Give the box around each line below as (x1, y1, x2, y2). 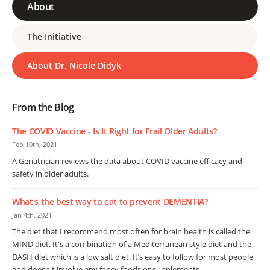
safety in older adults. (12, 168, 89, 180)
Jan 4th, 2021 (12, 210, 52, 220)
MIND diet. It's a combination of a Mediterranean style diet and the (12, 239, 251, 250)
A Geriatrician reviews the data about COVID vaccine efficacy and (12, 155, 242, 167)
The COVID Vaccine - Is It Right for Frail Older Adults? (12, 125, 217, 137)
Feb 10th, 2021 (12, 140, 57, 149)
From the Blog (12, 101, 74, 115)
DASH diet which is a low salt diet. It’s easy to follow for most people (12, 251, 253, 263)
